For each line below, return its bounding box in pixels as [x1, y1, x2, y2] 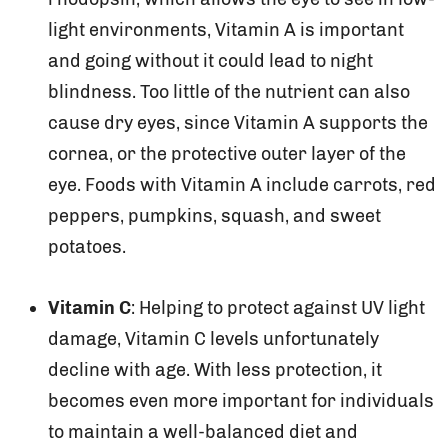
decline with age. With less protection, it [48, 358, 382, 381]
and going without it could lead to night [48, 49, 373, 72]
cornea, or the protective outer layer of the [48, 142, 406, 165]
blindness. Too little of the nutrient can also [48, 80, 410, 103]
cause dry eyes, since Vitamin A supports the [48, 111, 428, 134]
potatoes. [48, 235, 126, 258]
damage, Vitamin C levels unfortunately [48, 327, 379, 350]
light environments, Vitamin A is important [48, 18, 404, 41]
